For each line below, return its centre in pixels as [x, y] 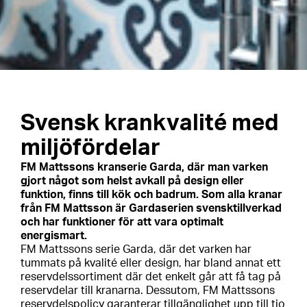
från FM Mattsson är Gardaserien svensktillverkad [151, 208]
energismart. [54, 236]
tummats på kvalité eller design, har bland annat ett [151, 263]
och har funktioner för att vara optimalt [122, 222]
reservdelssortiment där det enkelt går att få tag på [151, 277]
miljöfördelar [90, 148]
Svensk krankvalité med [150, 123]
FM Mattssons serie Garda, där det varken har [136, 249]
